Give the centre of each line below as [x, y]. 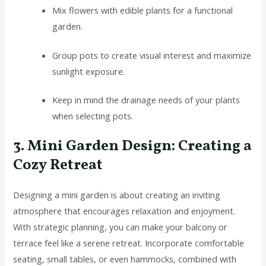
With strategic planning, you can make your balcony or [121, 227]
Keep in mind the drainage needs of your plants [146, 100]
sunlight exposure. [89, 71]
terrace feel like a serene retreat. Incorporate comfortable [129, 243]
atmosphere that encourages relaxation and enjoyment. [124, 211]
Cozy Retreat [58, 166]
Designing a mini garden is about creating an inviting [117, 195]
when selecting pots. [93, 116]
